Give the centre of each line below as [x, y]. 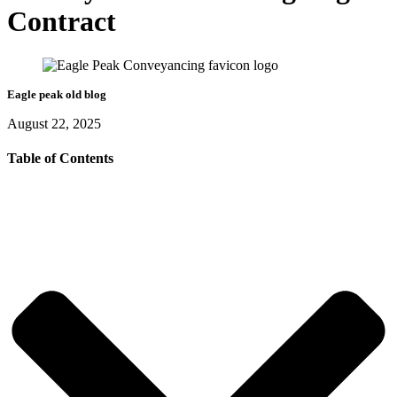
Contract [62, 22]
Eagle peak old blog [57, 94]
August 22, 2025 [54, 123]
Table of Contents [60, 158]
